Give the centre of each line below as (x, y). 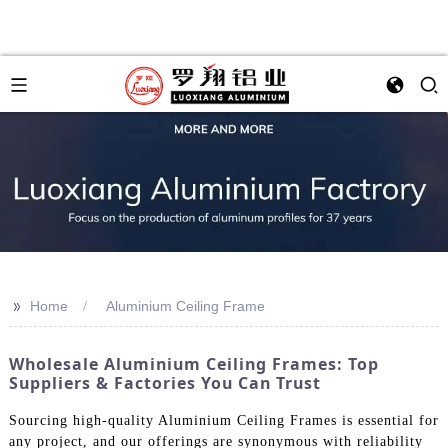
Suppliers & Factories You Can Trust (164, 383)
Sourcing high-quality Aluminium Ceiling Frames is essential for (223, 420)
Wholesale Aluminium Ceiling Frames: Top (193, 364)
